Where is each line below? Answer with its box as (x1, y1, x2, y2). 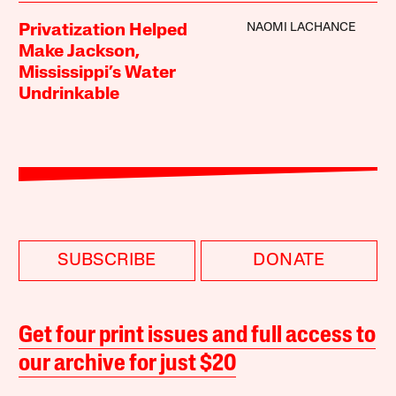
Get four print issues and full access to (19, 324, 377, 348)
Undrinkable (19, 85, 120, 103)
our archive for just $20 (19, 352, 237, 377)
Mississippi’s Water (19, 64, 177, 82)
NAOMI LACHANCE (246, 20, 355, 34)
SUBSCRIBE (57, 251, 156, 270)
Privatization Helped (19, 21, 188, 40)
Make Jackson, (19, 42, 141, 61)
